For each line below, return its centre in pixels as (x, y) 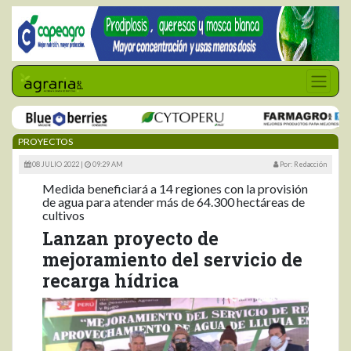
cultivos (63, 215)
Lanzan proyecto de (130, 238)
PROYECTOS (45, 141)
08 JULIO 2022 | (58, 164)
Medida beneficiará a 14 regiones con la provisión (175, 188)
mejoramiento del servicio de (172, 259)
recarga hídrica (110, 280)
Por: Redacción (302, 164)
